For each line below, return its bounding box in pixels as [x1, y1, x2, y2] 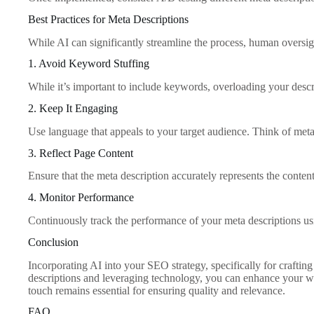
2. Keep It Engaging [28, 102, 118, 115]
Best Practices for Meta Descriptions [28, 13, 189, 25]
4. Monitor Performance [28, 191, 134, 204]
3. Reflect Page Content [28, 146, 133, 159]
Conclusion [28, 235, 78, 248]
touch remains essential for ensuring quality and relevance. [28, 284, 285, 296]
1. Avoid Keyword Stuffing [28, 57, 149, 70]
